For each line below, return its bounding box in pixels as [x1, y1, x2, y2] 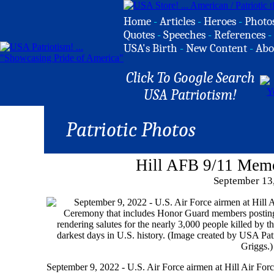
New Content [186, 42, 247, 55]
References [214, 28, 265, 42]
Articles [160, 15, 195, 28]
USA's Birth [124, 42, 177, 55]
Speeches [163, 28, 206, 42]
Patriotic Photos [65, 118, 196, 141]
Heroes [204, 15, 236, 28]
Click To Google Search [125, 69, 255, 86]
